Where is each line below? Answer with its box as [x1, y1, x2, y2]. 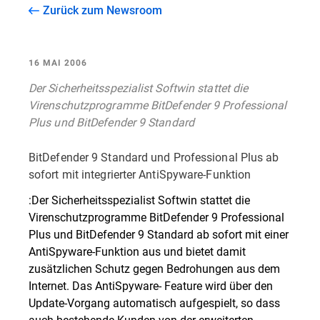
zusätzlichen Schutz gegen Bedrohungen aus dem [29, 261, 280, 276]
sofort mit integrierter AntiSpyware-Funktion [29, 166, 251, 181]
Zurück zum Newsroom [43, 2, 162, 17]
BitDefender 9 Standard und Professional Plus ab [29, 149, 279, 164]
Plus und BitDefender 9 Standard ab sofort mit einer [29, 226, 289, 241]
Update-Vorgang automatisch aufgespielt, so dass [29, 295, 280, 310]
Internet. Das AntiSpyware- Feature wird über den [29, 278, 273, 293]
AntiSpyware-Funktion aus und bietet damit [29, 244, 246, 259]
